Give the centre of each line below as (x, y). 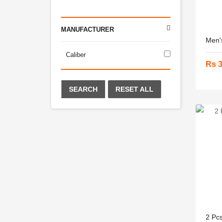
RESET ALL (135, 89)
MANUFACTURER (87, 29)
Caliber (76, 55)
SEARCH (83, 89)
